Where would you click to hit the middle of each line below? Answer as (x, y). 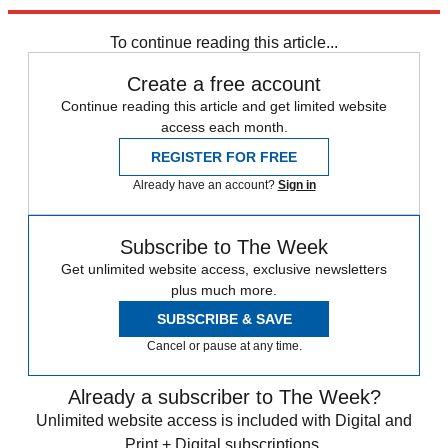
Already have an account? (205, 185)
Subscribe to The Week (224, 247)
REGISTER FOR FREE (224, 157)
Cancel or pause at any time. (224, 346)
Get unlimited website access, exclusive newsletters (224, 269)
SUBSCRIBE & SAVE (224, 319)
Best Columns (52, 21)
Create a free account (224, 84)
